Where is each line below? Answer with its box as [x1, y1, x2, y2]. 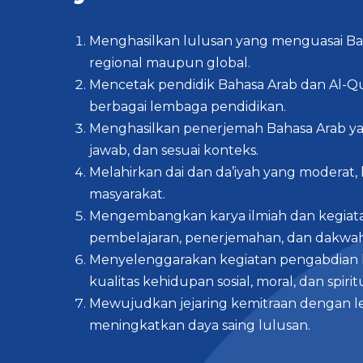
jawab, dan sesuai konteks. [89, 142, 258, 158]
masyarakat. [89, 186, 165, 202]
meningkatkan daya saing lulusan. [89, 317, 310, 333]
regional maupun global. [89, 54, 250, 70]
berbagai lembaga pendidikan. [89, 98, 286, 114]
